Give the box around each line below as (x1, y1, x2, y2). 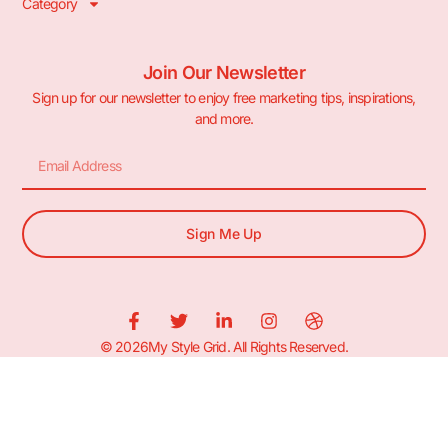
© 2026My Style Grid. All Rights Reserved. (99, 337, 349, 355)
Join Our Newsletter (143, 61, 305, 83)
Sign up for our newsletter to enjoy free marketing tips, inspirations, (32, 88, 416, 106)
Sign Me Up (186, 224, 262, 242)
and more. (194, 109, 254, 127)
